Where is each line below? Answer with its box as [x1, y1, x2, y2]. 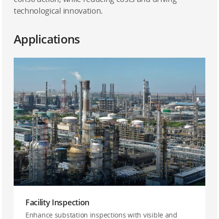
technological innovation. [14, 5, 103, 16]
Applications [14, 31, 80, 47]
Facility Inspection [25, 197, 89, 208]
